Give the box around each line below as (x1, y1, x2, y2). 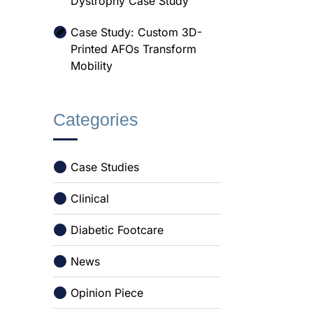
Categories (53, 110, 138, 129)
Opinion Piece (71, 286, 143, 300)
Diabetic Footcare (71, 223, 163, 237)
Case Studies (71, 160, 139, 174)
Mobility (71, 59, 112, 73)
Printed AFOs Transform (71, 42, 196, 56)
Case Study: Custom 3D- (71, 25, 202, 39)
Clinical (71, 191, 109, 205)
